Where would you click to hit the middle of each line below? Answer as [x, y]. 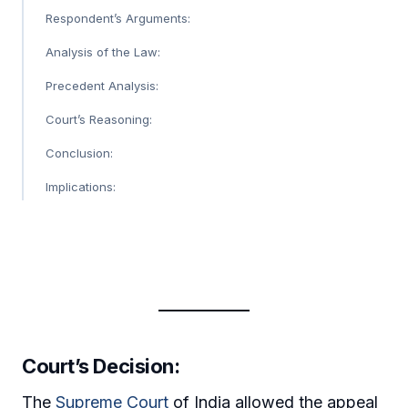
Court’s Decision [98, 366]
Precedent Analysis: [102, 85]
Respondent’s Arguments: [118, 18]
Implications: [81, 186]
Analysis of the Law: [103, 51]
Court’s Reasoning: [99, 119]
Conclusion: [79, 153]
